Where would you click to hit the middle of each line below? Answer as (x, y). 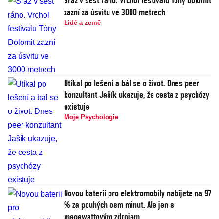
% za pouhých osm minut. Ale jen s (119, 205)
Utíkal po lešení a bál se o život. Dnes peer (132, 83)
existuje (77, 107)
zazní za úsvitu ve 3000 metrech (115, 12)
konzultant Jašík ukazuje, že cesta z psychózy (137, 95)
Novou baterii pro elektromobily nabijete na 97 (138, 193)
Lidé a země (82, 23)
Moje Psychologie (91, 117)
